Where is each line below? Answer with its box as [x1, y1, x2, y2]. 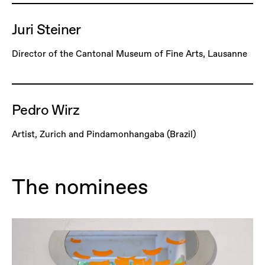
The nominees [12, 172, 148, 201]
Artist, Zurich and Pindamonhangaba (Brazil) [12, 128, 196, 141]
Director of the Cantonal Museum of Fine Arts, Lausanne [12, 47, 247, 60]
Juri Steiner [12, 20, 81, 40]
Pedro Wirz [12, 100, 79, 120]
